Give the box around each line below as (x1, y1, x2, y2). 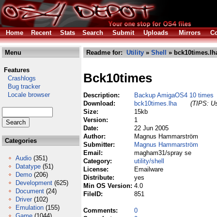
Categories (3, 137, 37, 144)
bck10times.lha (134, 100, 177, 107)
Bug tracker (2, 83, 40, 90)
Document (15, 187, 44, 195)
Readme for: (84, 49, 126, 56)
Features (4, 66, 30, 74)
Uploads (143, 29, 168, 36)
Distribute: (83, 174, 116, 181)
